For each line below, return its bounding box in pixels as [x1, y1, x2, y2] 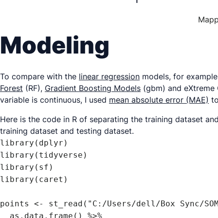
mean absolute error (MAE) [109, 95, 209, 105]
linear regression [79, 72, 140, 81]
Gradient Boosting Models [45, 83, 141, 93]
